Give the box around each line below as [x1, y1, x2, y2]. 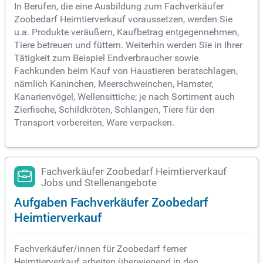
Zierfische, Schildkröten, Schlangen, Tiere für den [14, 104, 215, 116]
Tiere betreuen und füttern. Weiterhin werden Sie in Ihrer [14, 39, 242, 51]
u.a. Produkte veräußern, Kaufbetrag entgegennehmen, [14, 26, 239, 38]
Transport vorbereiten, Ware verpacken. [14, 117, 174, 129]
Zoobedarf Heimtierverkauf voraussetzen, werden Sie [14, 14, 232, 25]
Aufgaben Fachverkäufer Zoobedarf [14, 193, 208, 211]
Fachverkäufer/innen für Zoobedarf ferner [14, 243, 187, 255]
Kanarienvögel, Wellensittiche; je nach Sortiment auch [14, 91, 235, 103]
